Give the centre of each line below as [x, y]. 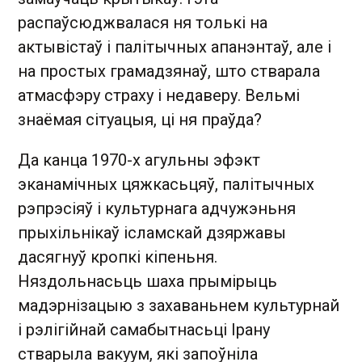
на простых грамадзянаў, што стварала [169, 71]
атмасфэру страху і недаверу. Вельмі [159, 95]
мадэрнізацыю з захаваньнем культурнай [179, 305]
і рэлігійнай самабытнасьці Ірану [144, 329]
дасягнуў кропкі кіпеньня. [118, 257]
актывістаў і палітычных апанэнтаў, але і [175, 46]
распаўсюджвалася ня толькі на [143, 22]
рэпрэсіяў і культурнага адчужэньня [157, 208]
